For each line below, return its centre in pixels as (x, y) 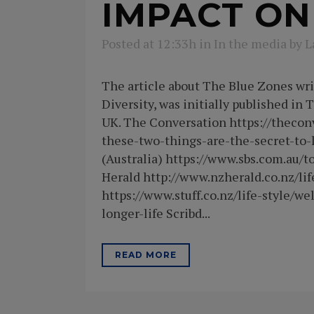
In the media (250, 44)
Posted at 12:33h (149, 44)
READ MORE (146, 255)
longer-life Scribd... (156, 213)
